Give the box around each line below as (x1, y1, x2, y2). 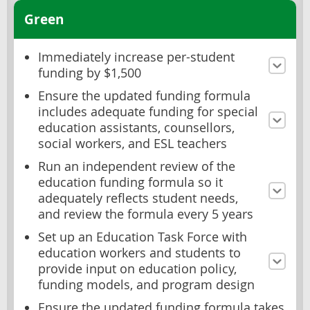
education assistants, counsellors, (38, 120, 235, 136)
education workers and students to (38, 245, 241, 262)
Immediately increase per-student (38, 49, 235, 66)
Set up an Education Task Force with (38, 229, 247, 246)
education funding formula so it (38, 174, 223, 191)
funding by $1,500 (38, 65, 141, 82)
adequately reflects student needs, (38, 190, 238, 207)
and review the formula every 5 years (38, 206, 253, 223)
